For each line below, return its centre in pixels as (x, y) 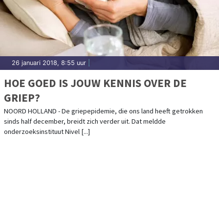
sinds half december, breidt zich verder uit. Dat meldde (85, 121)
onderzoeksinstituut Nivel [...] (47, 131)
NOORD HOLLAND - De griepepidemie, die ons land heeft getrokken (103, 111)
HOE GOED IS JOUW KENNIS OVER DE (95, 83)
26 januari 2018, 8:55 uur (49, 63)
